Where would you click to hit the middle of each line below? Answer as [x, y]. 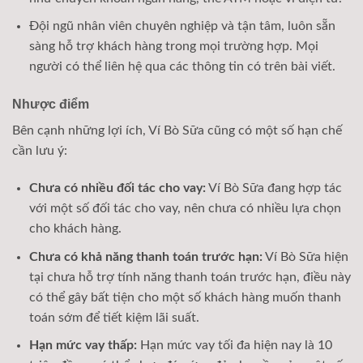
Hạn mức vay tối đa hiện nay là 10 [234, 346]
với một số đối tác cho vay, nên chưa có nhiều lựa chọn [185, 209]
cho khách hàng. [75, 229]
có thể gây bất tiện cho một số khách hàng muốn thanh [185, 297]
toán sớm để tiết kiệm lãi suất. [114, 317]
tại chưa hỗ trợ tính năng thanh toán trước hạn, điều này [190, 277]
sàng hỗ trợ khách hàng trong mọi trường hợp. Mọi [173, 47]
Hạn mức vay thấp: [83, 346]
